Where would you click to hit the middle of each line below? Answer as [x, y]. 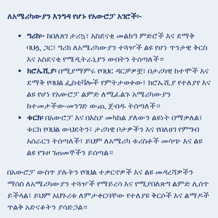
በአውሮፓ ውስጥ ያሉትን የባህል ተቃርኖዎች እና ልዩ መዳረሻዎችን [100, 172]
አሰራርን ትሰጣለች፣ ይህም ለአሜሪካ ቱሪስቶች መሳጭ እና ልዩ [115, 141]
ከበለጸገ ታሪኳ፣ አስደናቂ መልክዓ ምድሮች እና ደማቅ [120, 36]
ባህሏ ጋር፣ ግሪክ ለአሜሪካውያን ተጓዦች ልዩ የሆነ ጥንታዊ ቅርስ [117, 47]
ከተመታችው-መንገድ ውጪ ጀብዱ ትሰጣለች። [93, 106]
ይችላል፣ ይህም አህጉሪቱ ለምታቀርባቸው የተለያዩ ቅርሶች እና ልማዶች [108, 195]
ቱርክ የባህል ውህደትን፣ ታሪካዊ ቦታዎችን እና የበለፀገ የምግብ [113, 129]
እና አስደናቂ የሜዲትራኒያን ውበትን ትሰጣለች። [95, 59]
